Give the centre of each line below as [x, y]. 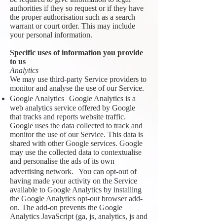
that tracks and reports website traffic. [68, 117]
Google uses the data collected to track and [76, 126]
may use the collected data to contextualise [76, 152]
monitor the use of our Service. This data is [76, 134]
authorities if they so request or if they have [77, 8]
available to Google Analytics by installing [76, 190]
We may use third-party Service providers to [78, 79]
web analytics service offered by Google [73, 108]
